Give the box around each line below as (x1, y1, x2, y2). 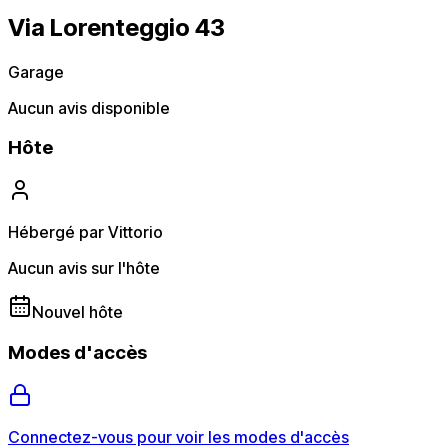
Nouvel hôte (32, 302, 123, 323)
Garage (8, 61, 64, 82)
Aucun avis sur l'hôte (8, 258, 160, 279)
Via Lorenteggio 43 (8, 12, 225, 42)
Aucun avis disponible (8, 97, 170, 118)
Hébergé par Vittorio (8, 222, 163, 243)
